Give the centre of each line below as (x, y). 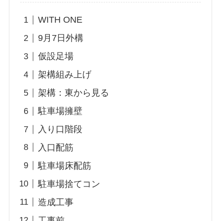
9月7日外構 (61, 38)
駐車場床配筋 (65, 166)
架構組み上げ (65, 75)
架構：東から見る (74, 93)
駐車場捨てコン (69, 184)
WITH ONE (60, 20)
